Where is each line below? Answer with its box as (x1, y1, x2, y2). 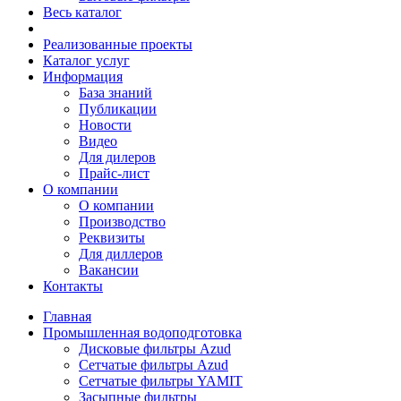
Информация (43, 69, 123, 84)
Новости (79, 117, 132, 132)
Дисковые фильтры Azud (79, 341, 231, 356)
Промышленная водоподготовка (43, 325, 242, 340)
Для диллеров (79, 246, 163, 261)
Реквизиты (79, 230, 145, 245)
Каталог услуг (43, 53, 130, 68)
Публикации (79, 101, 157, 116)
